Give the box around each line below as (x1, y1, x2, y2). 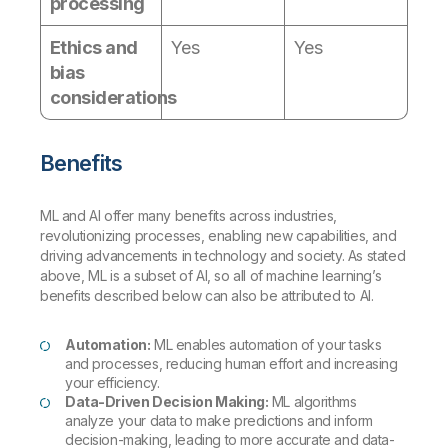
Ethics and (50, 36, 138, 58)
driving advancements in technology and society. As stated (40, 246, 406, 264)
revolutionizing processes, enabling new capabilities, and (40, 226, 397, 244)
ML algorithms (268, 392, 357, 410)
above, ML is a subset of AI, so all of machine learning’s (40, 266, 382, 284)
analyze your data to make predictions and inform (65, 411, 373, 429)
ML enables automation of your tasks (150, 335, 382, 353)
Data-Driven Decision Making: (65, 392, 269, 410)
